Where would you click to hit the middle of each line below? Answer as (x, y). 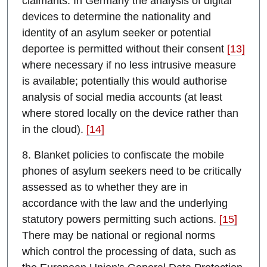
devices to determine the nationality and (117, 17)
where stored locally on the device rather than (130, 114)
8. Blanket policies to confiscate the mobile (123, 155)
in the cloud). (54, 130)
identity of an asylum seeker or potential (117, 33)
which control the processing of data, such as (129, 252)
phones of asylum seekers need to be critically (132, 171)
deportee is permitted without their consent (125, 49)
